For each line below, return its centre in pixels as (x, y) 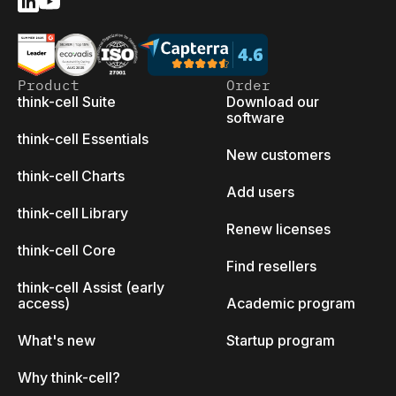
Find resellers (271, 266)
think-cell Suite (67, 102)
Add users (260, 192)
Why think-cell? (69, 377)
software (255, 118)
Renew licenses (278, 229)
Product (49, 85)
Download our (273, 102)
